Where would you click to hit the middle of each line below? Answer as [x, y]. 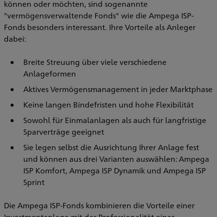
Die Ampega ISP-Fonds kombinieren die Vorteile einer [99, 205]
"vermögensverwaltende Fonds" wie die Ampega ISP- [99, 15]
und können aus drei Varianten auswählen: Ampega [116, 159]
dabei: [15, 39]
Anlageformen [50, 74]
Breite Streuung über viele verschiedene [95, 62]
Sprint [34, 182]
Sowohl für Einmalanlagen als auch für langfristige [115, 120]
